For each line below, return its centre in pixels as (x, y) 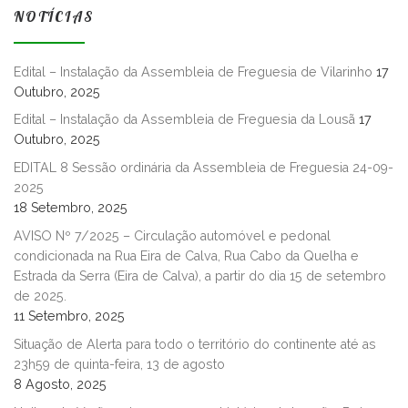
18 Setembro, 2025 (71, 208)
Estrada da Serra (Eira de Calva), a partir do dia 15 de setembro (200, 276)
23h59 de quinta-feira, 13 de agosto (119, 365)
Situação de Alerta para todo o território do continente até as (195, 345)
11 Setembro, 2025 (69, 316)
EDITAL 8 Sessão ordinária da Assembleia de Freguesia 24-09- (204, 168)
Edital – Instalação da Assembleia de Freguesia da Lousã (184, 120)
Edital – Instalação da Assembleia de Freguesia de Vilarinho (193, 71)
